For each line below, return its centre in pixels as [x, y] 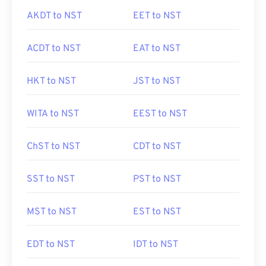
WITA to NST [53, 114]
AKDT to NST [54, 16]
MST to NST [52, 212]
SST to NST [51, 179]
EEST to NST [160, 114]
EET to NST [157, 16]
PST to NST [157, 179]
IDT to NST [156, 245]
